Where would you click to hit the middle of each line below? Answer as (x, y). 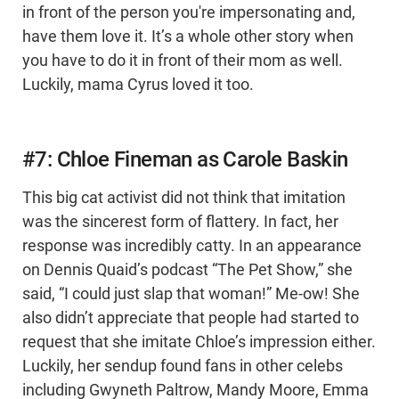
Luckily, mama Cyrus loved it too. (138, 85)
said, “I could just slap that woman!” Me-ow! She (191, 294)
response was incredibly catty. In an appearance (192, 246)
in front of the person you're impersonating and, (189, 13)
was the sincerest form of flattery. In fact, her (180, 222)
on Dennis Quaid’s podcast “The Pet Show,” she (187, 270)
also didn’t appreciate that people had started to (191, 318)
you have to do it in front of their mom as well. (183, 61)
